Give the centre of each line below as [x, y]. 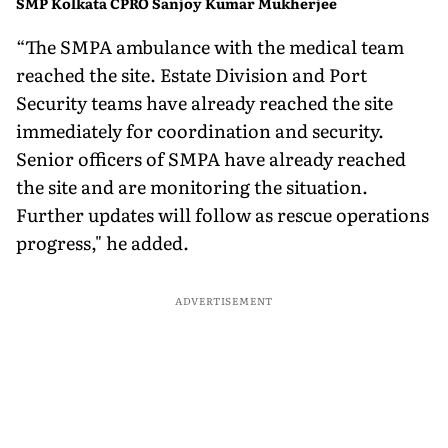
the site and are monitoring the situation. [192, 186]
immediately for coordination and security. [200, 130]
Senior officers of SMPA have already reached [211, 158]
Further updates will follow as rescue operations [222, 214]
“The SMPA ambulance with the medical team [210, 46]
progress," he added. [102, 242]
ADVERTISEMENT [224, 300]
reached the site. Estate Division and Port [191, 74]
